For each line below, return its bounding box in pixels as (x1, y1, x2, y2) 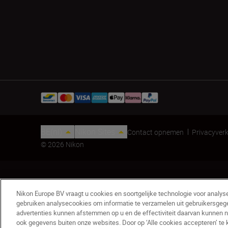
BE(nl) (41, 126, 62, 137)
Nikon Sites (75, 126, 115, 137)
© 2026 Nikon (41, 139, 84, 149)
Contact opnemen (127, 127, 184, 137)
